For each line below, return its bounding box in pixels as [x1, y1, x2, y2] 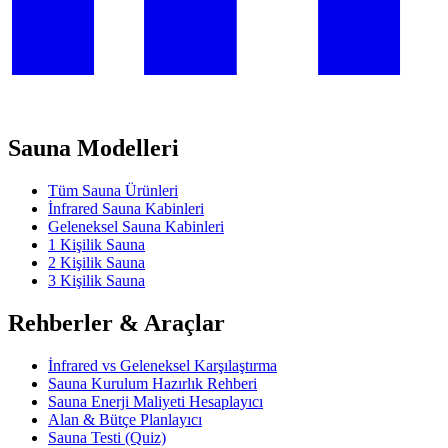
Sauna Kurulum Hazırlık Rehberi [48, 374, 257, 392]
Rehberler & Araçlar [8, 309, 225, 336]
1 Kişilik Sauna [48, 236, 145, 254]
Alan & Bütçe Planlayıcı [48, 410, 202, 428]
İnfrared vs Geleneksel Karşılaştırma [48, 356, 277, 374]
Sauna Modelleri [8, 135, 179, 162]
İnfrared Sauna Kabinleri [48, 200, 204, 218]
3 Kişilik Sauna [48, 272, 145, 290]
